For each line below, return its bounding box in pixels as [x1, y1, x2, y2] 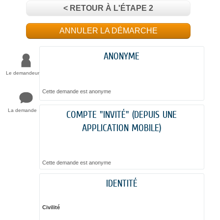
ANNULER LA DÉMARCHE [59, 27, 158, 35]
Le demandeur [5, 70, 39, 76]
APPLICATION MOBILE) [82, 121, 162, 133]
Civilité [42, 204, 60, 211]
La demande [8, 108, 37, 113]
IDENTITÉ [106, 177, 137, 189]
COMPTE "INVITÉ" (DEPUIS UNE [66, 108, 177, 120]
